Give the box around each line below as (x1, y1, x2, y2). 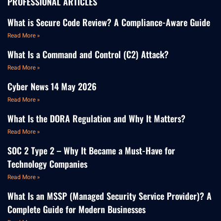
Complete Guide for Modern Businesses (7, 203, 146, 216)
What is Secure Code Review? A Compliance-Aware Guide (7, 16, 210, 29)
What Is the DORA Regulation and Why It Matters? (7, 112, 185, 125)
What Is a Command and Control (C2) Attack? (7, 48, 169, 61)
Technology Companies (7, 157, 87, 171)
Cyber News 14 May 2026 (7, 80, 97, 93)
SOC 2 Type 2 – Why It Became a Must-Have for (7, 144, 175, 157)
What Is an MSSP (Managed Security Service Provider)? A (7, 189, 212, 203)
